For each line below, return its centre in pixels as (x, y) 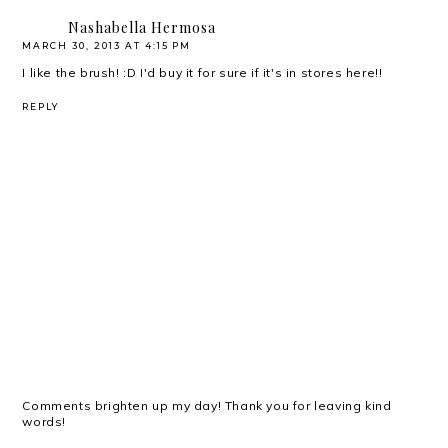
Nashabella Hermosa (142, 27)
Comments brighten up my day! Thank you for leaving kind (207, 405)
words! (44, 421)
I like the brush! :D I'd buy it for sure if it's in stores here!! (202, 72)
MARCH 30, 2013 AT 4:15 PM (107, 45)
